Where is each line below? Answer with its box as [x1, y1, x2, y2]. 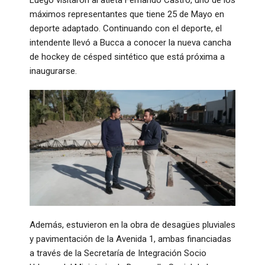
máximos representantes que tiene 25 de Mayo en [30, 9, 224, 20]
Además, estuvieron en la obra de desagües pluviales [30, 219, 235, 231]
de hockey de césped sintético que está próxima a [30, 51, 225, 63]
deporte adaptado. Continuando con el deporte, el [30, 23, 222, 34]
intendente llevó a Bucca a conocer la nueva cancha [30, 37, 231, 49]
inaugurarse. [30, 66, 77, 77]
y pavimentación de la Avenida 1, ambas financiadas [30, 234, 231, 245]
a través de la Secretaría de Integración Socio [30, 248, 206, 259]
